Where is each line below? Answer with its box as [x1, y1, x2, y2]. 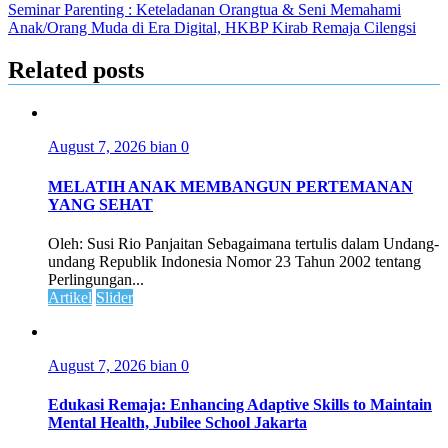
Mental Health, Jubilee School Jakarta [48, 414, 307, 432]
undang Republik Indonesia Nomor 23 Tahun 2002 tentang [48, 252, 421, 270]
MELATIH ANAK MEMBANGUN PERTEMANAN [48, 177, 413, 195]
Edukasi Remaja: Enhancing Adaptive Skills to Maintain [48, 396, 432, 414]
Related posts [8, 56, 144, 83]
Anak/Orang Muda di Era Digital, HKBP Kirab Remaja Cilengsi [8, 18, 416, 36]
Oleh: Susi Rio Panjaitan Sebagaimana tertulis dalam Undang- [48, 234, 439, 252]
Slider [96, 288, 133, 306]
